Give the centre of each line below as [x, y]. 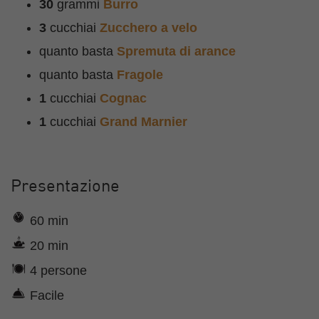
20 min [47, 246]
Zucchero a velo [148, 28]
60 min [47, 221]
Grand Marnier [143, 122]
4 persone [57, 271]
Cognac [123, 99]
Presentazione [65, 188]
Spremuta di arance [176, 52]
